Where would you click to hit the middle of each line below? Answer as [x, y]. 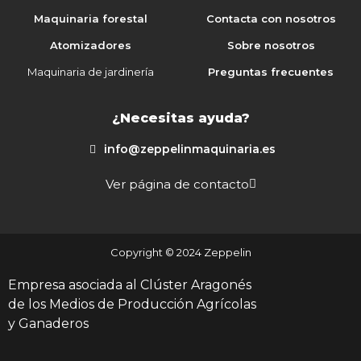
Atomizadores [90, 46]
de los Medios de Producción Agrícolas [132, 305]
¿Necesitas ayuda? [180, 118]
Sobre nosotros [271, 46]
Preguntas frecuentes [271, 72]
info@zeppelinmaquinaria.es [189, 149]
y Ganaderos [48, 324]
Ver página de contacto [177, 185]
